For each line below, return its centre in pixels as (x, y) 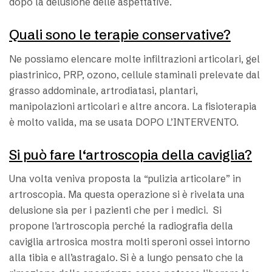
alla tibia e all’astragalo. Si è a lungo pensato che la (126, 258)
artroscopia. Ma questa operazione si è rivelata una (127, 195)
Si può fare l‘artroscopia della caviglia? (131, 155)
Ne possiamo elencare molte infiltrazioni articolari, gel (134, 59)
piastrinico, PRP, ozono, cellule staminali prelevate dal (134, 74)
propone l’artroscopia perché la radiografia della (121, 226)
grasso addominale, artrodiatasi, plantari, (104, 90)
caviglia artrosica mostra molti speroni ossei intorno (130, 242)
